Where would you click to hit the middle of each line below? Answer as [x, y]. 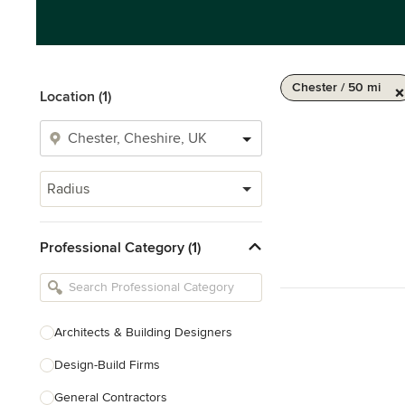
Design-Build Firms [107, 365]
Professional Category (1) [120, 247]
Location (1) [75, 97]
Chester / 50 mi [336, 87]
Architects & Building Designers [143, 332]
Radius [68, 189]
